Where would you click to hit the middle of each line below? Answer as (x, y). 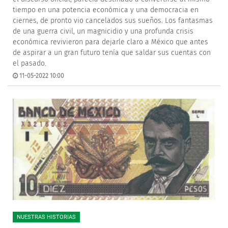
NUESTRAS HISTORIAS (46, 217)
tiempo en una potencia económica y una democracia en (106, 10)
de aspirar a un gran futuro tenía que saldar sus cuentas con (112, 53)
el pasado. (30, 63)
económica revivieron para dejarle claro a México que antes (110, 42)
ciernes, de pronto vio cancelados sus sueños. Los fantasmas (113, 21)
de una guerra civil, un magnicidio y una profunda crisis (103, 31)
